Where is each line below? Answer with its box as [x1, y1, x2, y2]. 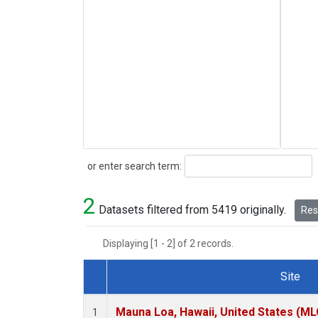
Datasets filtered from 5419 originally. [96, 203, 289, 217]
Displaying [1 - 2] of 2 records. [103, 238, 242, 250]
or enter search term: [83, 160, 182, 172]
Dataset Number [94, 286, 175, 300]
